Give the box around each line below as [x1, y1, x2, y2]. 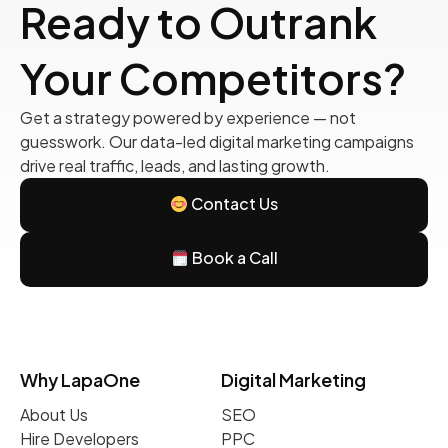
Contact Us [188, 193, 279, 215]
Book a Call [188, 247, 278, 269]
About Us [20, 403, 88, 425]
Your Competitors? [20, 50, 406, 104]
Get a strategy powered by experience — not [20, 106, 356, 128]
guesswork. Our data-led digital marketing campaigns [20, 130, 414, 152]
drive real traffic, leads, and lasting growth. [20, 154, 330, 176]
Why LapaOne [20, 367, 140, 391]
